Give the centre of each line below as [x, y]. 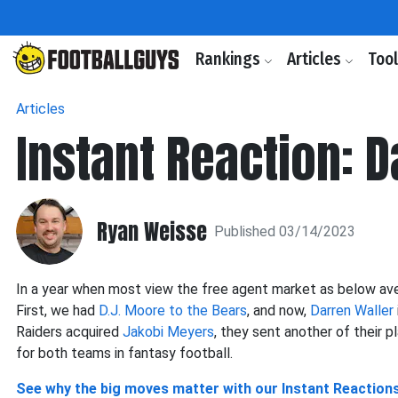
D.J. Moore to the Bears [173, 310]
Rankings [230, 59]
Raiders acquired [69, 332]
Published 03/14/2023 [285, 231]
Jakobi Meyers [168, 332]
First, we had [57, 310]
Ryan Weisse [152, 231]
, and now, [279, 310]
